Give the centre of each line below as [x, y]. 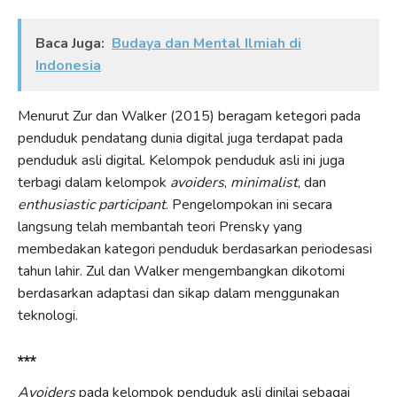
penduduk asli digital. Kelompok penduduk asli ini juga [181, 160]
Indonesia [68, 65]
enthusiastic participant [92, 204]
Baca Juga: [70, 43]
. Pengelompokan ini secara [249, 204]
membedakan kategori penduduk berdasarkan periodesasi [195, 249]
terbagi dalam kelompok [94, 182]
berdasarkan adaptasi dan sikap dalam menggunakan [179, 293]
